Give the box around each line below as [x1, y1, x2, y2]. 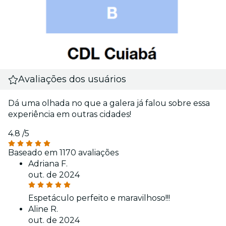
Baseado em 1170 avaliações [8, 148, 119, 158]
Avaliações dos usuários [18, 74, 127, 85]
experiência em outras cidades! [8, 109, 131, 120]
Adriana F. [28, 159, 68, 169]
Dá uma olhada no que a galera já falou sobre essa [8, 98, 210, 108]
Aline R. [28, 204, 58, 214]
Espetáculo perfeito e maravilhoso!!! [28, 193, 170, 203]
